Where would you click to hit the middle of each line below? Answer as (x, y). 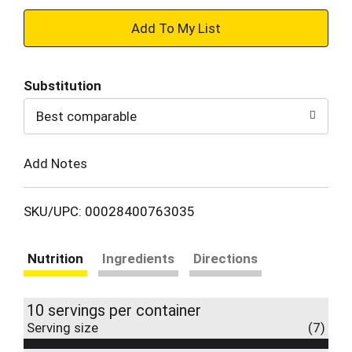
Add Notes (55, 163)
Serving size (62, 327)
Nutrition (55, 258)
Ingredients (138, 258)
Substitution (62, 86)
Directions (225, 258)
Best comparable (86, 116)
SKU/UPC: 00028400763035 (109, 211)
